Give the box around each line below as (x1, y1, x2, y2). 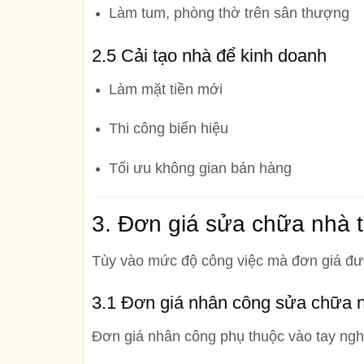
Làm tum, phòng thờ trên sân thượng (108, 4, 349, 21)
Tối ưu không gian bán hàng (108, 160, 292, 177)
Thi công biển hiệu (108, 120, 228, 137)
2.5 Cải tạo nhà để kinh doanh (92, 45, 327, 66)
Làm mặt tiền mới (108, 80, 223, 97)
